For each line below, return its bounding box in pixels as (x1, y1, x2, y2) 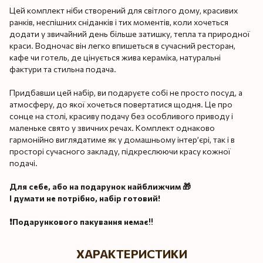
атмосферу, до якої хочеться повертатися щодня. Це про (9, 99, 232, 109)
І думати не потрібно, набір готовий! (9, 193, 160, 203)
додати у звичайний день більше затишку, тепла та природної (9, 28, 250, 39)
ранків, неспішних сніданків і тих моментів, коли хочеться (9, 16, 228, 27)
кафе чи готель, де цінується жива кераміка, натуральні (9, 52, 221, 62)
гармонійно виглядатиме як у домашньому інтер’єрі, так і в (9, 134, 235, 144)
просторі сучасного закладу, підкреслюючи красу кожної (9, 146, 231, 156)
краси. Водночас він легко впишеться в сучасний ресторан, (9, 40, 235, 50)
